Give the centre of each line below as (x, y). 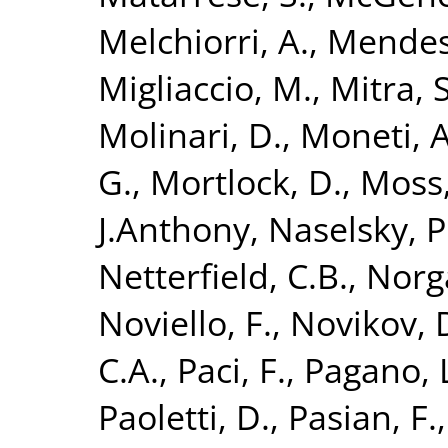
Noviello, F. (185, 322)
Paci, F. (231, 369)
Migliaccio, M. (205, 87)
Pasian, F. (362, 416)
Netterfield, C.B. (223, 275)
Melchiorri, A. (203, 40)
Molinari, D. (190, 134)
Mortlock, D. (246, 181)
